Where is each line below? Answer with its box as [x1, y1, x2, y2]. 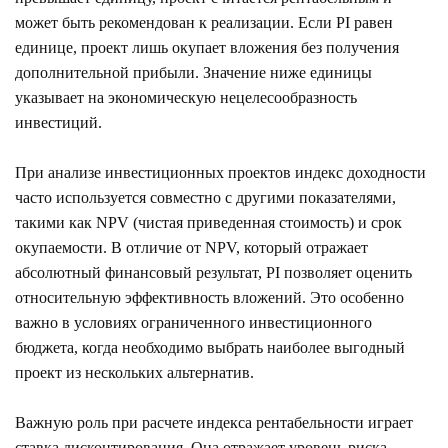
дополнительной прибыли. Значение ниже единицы [15, 63, 372, 81]
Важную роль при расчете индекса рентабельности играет [15, 413, 413, 431]
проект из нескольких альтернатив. [15, 363, 254, 381]
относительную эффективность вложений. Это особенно [15, 288, 404, 306]
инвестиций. [15, 113, 102, 131]
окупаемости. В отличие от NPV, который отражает [15, 238, 368, 256]
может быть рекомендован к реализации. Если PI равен [15, 13, 393, 31]
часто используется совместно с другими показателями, [15, 188, 396, 206]
